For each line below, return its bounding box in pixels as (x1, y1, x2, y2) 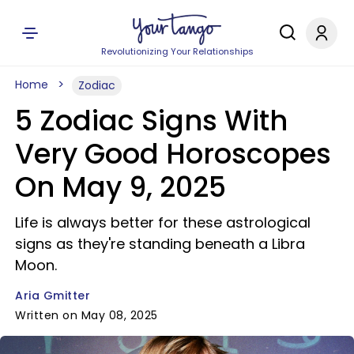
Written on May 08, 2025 (15, 307, 158, 323)
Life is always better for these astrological (15, 213, 311, 232)
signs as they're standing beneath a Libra (15, 234, 305, 254)
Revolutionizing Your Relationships (100, 45, 254, 58)
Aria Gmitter (15, 288, 90, 303)
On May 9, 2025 (15, 168, 226, 206)
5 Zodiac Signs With (15, 101, 288, 140)
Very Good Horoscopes (15, 134, 331, 173)
